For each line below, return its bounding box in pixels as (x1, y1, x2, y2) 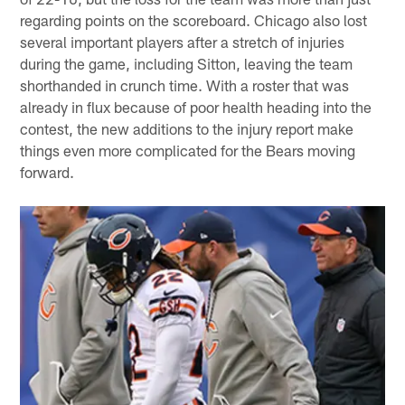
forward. (20, 162, 75, 181)
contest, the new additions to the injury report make (20, 118, 354, 137)
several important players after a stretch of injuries (20, 32, 345, 51)
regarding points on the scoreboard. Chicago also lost (20, 10, 368, 29)
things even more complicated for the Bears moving (20, 140, 356, 159)
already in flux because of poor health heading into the (20, 97, 372, 116)
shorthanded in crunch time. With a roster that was (20, 75, 350, 94)
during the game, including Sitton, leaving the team (20, 53, 353, 72)
